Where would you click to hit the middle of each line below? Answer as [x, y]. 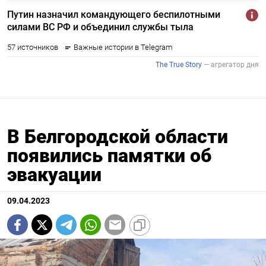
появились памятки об [109, 156]
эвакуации [54, 175]
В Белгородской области [118, 137]
